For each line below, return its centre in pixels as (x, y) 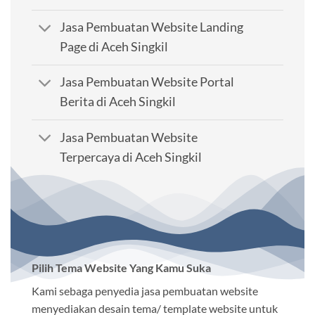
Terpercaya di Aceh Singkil (131, 157)
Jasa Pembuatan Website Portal (147, 82)
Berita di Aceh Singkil (118, 102)
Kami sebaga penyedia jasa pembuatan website (145, 291)
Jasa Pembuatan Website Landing (152, 27)
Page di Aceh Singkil (114, 47)
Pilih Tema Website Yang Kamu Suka (121, 268)
